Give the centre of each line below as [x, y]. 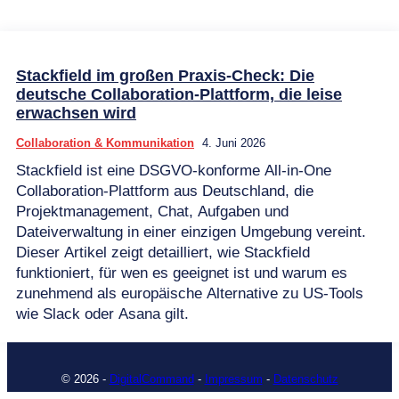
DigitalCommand [151, 379]
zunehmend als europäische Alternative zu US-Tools [190, 293]
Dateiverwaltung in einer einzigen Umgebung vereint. [191, 232]
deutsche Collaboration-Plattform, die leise [179, 94]
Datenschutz [305, 379]
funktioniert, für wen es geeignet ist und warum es [182, 273]
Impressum [233, 379]
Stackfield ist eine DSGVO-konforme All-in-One [174, 171]
